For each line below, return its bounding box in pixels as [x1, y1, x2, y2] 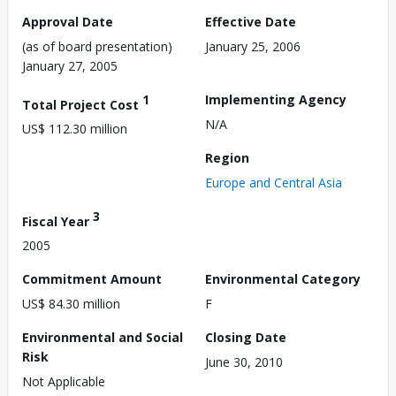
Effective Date [205, 12, 296, 30]
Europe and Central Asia [205, 173, 342, 191]
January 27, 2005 [22, 57, 118, 74]
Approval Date [22, 12, 113, 30]
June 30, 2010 [205, 354, 283, 371]
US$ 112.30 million [22, 120, 127, 138]
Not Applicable [22, 373, 105, 391]
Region [205, 148, 249, 166]
